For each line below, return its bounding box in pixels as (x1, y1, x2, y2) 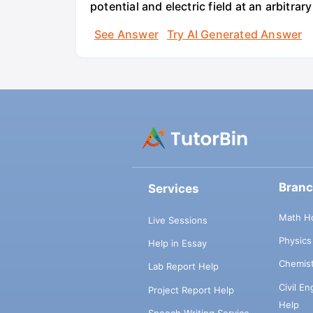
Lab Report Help (147, 261, 219, 272)
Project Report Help (147, 284, 234, 296)
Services (147, 182, 199, 196)
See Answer (94, 27, 159, 41)
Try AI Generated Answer (166, 27, 303, 41)
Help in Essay (147, 238, 207, 249)
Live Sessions (147, 214, 208, 226)
